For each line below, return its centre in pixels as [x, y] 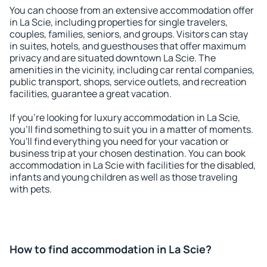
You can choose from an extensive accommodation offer [132, 10]
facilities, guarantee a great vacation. [91, 94]
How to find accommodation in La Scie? [111, 249]
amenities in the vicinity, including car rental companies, [132, 70]
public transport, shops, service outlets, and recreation [128, 82]
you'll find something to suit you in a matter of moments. [131, 129]
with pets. [31, 189]
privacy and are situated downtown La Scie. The [113, 58]
